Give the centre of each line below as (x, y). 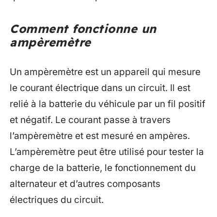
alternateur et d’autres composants (85, 184)
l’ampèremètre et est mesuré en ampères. (100, 136)
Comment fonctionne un (83, 29)
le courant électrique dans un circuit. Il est (100, 88)
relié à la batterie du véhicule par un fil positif (108, 104)
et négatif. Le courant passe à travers (90, 120)
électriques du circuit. (57, 200)
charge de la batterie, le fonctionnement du (103, 168)
